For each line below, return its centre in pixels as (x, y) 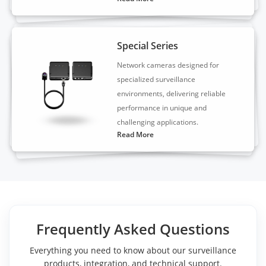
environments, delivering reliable (172, 93)
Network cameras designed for (168, 65)
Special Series (148, 45)
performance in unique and (162, 107)
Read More (136, 134)
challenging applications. (158, 122)
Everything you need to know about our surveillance (133, 250)
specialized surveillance (156, 79)
